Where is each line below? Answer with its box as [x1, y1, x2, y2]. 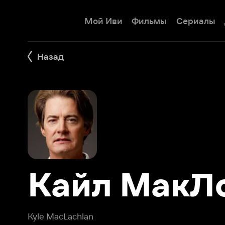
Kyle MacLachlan [24, 184, 81, 192]
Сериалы [153, 14, 187, 23]
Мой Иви [73, 14, 107, 23]
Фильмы [115, 14, 145, 23]
